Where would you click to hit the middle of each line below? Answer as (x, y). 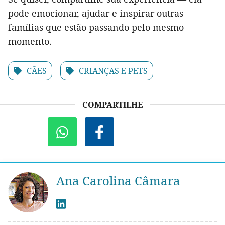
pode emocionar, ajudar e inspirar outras (96, 13)
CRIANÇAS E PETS (113, 71)
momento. (30, 41)
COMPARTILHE (113, 105)
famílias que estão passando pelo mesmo (96, 27)
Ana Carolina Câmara (118, 181)
